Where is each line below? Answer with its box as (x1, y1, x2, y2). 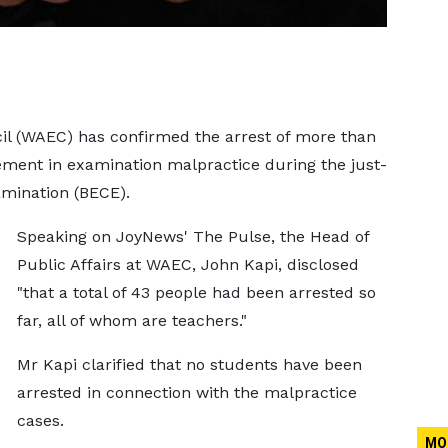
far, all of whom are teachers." (16, 311, 247, 330)
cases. (16, 411, 64, 430)
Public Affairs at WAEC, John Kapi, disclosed (16, 255, 359, 274)
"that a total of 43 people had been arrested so (16, 283, 376, 302)
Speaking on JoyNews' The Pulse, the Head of (16, 227, 369, 246)
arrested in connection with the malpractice (16, 383, 357, 402)
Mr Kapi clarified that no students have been (16, 355, 362, 374)
